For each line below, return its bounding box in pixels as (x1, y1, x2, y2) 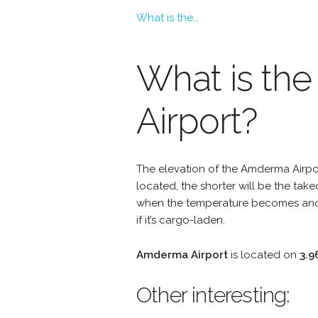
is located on (228, 248, 300, 262)
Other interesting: (136, 283, 290, 308)
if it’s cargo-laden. (136, 214, 225, 227)
